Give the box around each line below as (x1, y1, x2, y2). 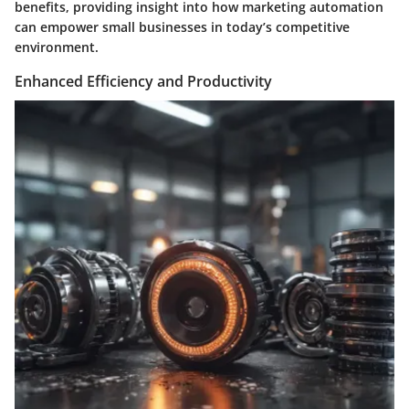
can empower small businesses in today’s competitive (15, 18, 350, 37)
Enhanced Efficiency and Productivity (15, 71, 272, 92)
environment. (15, 38, 99, 57)
